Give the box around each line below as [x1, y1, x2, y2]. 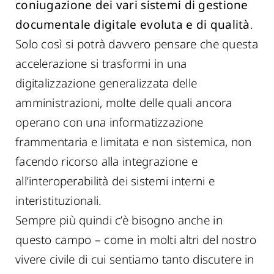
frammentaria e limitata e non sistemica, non [15, 134, 252, 150]
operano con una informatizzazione [15, 114, 204, 130]
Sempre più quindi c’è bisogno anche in [15, 212, 223, 228]
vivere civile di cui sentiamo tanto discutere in [15, 251, 254, 267]
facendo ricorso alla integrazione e [15, 154, 198, 169]
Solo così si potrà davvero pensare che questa [15, 36, 258, 52]
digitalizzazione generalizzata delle [15, 75, 198, 91]
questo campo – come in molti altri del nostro [15, 232, 256, 248]
